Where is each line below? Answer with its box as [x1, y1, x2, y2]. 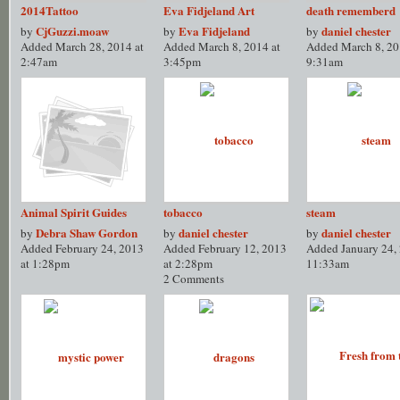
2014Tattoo [21, 2, 79, 19]
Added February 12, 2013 [163, 240, 287, 256]
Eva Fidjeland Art [163, 2, 255, 19]
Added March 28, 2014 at [21, 38, 145, 54]
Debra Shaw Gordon [36, 224, 138, 241]
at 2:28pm [163, 255, 213, 271]
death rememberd [305, 2, 396, 19]
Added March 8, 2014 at [163, 38, 281, 54]
